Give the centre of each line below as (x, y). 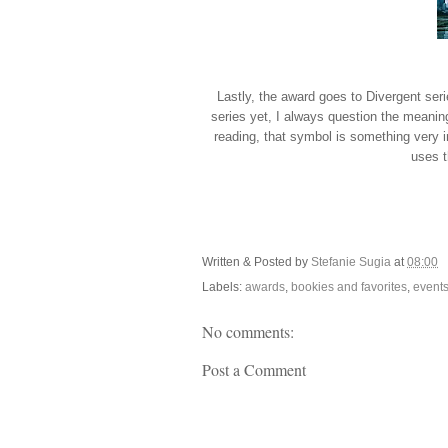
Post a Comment (254, 370)
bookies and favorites (349, 287)
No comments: (248, 332)
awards (265, 287)
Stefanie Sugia (352, 261)
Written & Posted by (256, 261)
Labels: (223, 287)
